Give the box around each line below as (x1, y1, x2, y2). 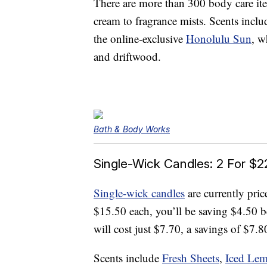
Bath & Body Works (94, 124, 170, 135)
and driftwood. (94, 49, 161, 64)
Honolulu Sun (186, 31, 252, 46)
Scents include (94, 250, 162, 266)
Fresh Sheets (162, 250, 219, 266)
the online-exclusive (94, 31, 186, 46)
